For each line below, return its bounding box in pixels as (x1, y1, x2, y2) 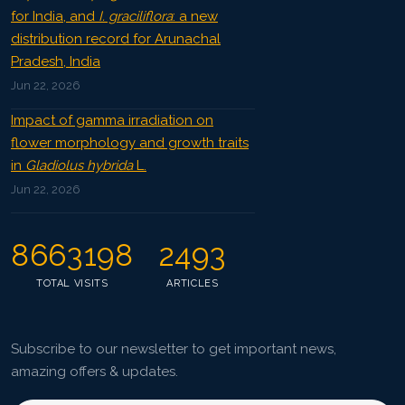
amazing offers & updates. (11, 363, 178, 380)
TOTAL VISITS (35, 277, 108, 289)
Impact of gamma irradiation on (11, 111, 213, 128)
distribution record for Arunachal (11, 30, 221, 47)
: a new (173, 7, 218, 24)
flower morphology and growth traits (11, 134, 249, 151)
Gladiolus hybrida (25, 156, 133, 174)
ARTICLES (166, 277, 219, 289)
